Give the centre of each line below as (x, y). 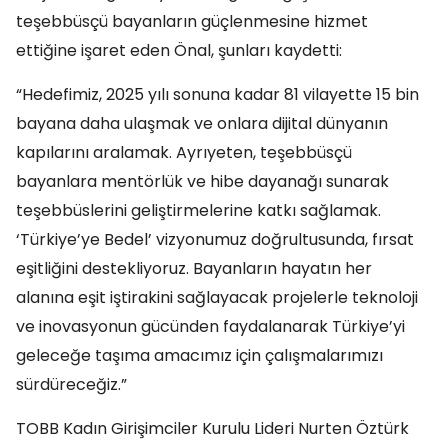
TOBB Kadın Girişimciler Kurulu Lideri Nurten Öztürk (212, 428)
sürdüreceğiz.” (71, 384)
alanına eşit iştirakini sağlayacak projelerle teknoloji (217, 297)
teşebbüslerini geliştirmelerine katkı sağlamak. (198, 210)
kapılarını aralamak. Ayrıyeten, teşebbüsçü (184, 152)
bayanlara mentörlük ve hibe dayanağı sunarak (202, 181)
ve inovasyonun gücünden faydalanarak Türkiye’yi (210, 326)
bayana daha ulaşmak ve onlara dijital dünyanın (202, 123)
